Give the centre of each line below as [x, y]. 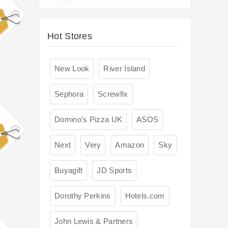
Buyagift [69, 170]
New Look [72, 69]
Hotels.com [145, 196]
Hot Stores [70, 36]
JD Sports [115, 170]
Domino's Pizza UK [89, 120]
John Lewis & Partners [94, 221]
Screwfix [113, 94]
